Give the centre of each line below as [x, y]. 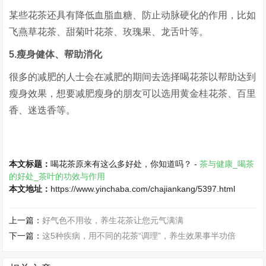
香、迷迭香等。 [42, 110]
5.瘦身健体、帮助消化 [56, 54]
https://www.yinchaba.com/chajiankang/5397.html [143, 189]
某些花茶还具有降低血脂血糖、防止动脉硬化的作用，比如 [133, 15]
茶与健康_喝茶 [227, 164]
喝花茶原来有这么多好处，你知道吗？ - [125, 164]
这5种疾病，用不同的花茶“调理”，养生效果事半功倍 [139, 236]
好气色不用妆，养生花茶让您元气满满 [113, 220]
